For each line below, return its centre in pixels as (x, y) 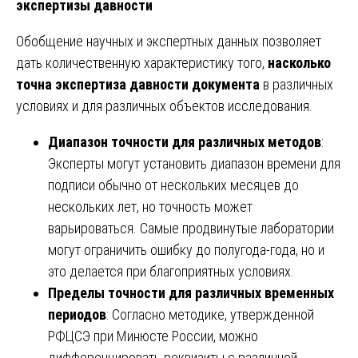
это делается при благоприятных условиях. (171, 271)
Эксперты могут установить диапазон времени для (194, 163)
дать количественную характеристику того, (142, 62)
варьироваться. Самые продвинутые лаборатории (191, 228)
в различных (296, 84)
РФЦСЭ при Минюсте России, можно (153, 336)
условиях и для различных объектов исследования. (164, 105)
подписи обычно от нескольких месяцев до (173, 185)
